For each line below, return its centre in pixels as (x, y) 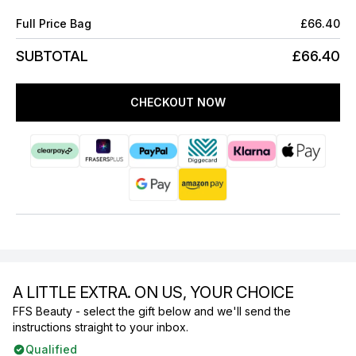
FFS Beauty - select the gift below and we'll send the (152, 311)
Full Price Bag (54, 23)
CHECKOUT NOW (178, 102)
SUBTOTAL (52, 56)
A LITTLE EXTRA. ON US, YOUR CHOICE (153, 292)
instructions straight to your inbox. (101, 327)
